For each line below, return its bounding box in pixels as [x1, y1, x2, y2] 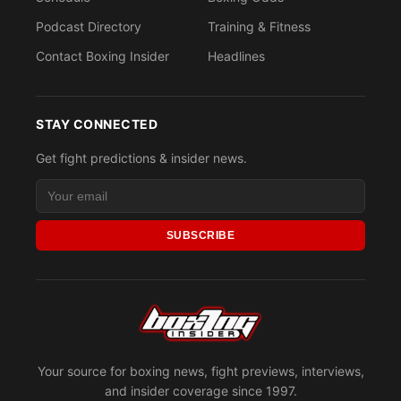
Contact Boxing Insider [36, 48, 169, 64]
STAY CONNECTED [36, 116, 158, 132]
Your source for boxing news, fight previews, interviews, [37, 363, 364, 380]
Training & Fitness [208, 19, 311, 35]
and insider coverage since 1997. [104, 383, 297, 399]
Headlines [208, 48, 265, 64]
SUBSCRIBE [166, 229, 235, 243]
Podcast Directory [36, 19, 141, 35]
